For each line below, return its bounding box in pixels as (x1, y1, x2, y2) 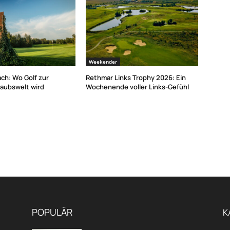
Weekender (89, 58, 118, 66)
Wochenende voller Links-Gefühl (86, 82, 189, 92)
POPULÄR (32, 206, 72, 219)
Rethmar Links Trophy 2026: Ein (86, 73, 186, 83)
